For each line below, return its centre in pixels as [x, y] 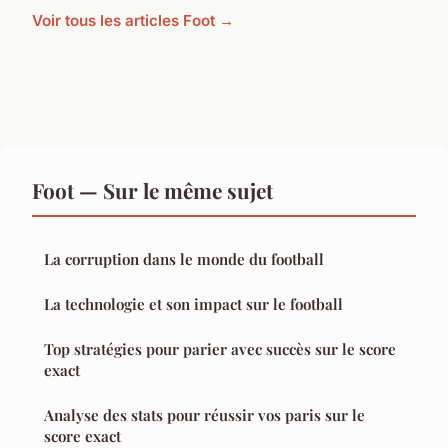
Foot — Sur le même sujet [152, 189]
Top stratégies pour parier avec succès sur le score [220, 348]
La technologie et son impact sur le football [193, 303]
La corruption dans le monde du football [184, 258]
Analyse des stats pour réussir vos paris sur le [204, 414]
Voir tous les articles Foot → [133, 20]
